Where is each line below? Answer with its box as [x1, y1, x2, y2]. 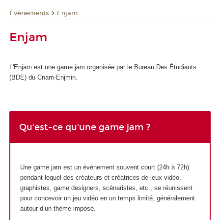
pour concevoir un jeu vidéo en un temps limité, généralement [20, 194, 195, 202]
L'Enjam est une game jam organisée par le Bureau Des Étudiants [9, 63, 196, 71]
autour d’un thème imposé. [20, 205, 96, 213]
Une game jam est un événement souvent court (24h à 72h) [20, 164, 189, 171]
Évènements [9, 9, 49, 17]
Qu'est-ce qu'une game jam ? [19, 122, 150, 133]
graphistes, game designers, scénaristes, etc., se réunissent [20, 184, 192, 192]
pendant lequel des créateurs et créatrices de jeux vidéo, [20, 174, 181, 182]
